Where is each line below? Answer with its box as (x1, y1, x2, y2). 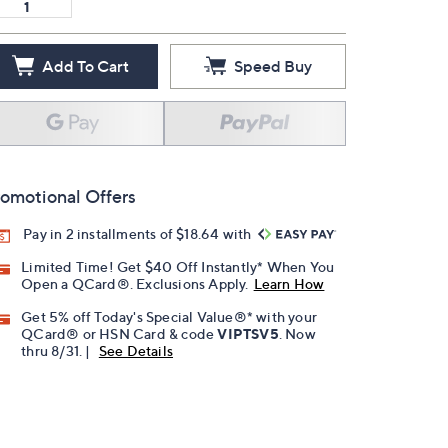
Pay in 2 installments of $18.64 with (23, 225, 255, 242)
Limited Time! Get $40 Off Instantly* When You (21, 258, 335, 276)
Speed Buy (234, 56, 312, 76)
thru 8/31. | (21, 342, 94, 360)
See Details (98, 342, 174, 360)
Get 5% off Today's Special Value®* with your (21, 308, 318, 326)
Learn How (253, 275, 325, 293)
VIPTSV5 (217, 325, 279, 343)
